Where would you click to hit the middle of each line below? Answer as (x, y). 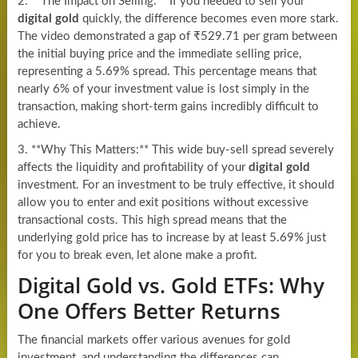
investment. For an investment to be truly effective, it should (175, 185)
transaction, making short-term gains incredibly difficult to (168, 106)
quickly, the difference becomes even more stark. (209, 18)
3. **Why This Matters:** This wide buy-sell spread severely (175, 149)
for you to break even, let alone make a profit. (137, 255)
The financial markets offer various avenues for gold (153, 340)
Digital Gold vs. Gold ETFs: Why (171, 285)
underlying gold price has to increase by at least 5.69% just (171, 237)
